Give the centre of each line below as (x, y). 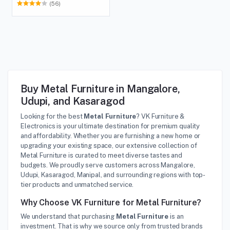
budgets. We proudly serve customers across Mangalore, (108, 165)
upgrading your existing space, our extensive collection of (109, 146)
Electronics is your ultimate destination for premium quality (110, 126)
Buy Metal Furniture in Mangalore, (100, 89)
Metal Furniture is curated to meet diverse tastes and (102, 155)
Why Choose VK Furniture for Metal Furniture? (111, 203)
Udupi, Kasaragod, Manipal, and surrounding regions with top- (113, 175)
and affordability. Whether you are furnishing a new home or (111, 136)
